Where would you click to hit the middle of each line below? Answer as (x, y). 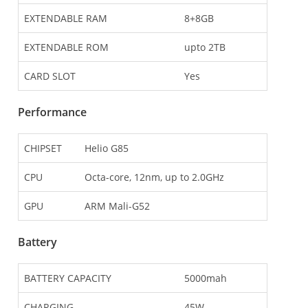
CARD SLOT (50, 76)
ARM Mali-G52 (117, 206)
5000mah (206, 278)
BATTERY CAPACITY (68, 278)
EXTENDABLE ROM (66, 47)
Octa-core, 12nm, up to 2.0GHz (154, 177)
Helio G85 (107, 148)
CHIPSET (43, 148)
